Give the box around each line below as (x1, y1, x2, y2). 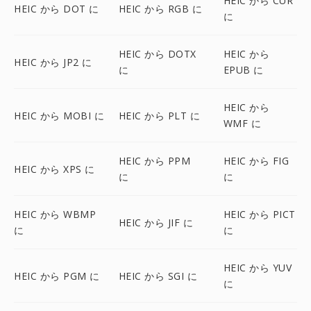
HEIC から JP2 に (14, 55, 92, 69)
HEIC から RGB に (118, 1, 203, 15)
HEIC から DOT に (14, 1, 99, 15)
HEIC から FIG (223, 154, 289, 167)
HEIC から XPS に (14, 162, 95, 176)
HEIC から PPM (118, 154, 191, 167)
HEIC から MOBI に (14, 108, 104, 122)
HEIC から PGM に (14, 269, 100, 283)
